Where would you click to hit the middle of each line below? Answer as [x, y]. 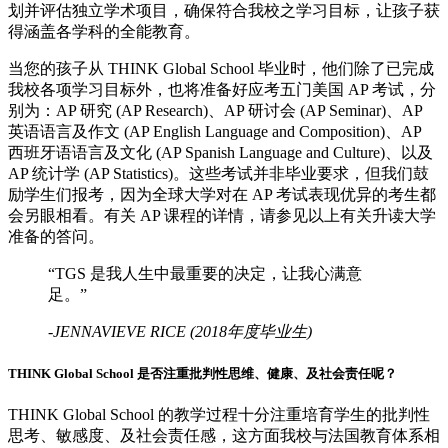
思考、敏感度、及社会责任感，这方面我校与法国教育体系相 [224, 436]
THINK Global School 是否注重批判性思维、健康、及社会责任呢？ [202, 374]
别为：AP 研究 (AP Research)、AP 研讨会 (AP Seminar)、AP [215, 110]
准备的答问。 [56, 236]
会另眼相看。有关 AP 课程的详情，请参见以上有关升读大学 [222, 215]
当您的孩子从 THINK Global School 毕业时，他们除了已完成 [221, 68]
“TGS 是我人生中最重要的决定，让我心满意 [205, 273]
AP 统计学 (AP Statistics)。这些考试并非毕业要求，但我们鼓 [218, 173]
